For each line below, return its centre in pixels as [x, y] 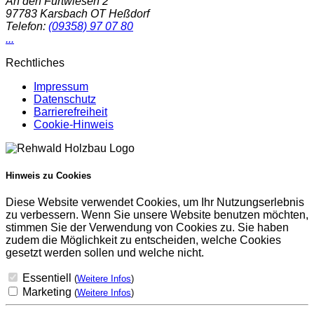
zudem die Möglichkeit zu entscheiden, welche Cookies [143, 240]
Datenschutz [65, 99]
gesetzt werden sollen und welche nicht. [105, 253]
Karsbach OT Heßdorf [95, 13]
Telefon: [26, 26]
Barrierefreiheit [70, 111]
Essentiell [48, 278]
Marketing [48, 292]
